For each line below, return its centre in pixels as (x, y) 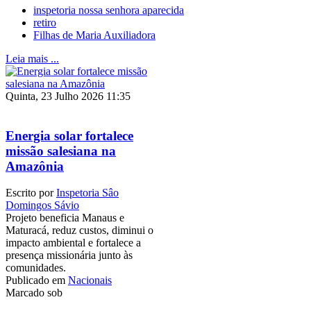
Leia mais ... (32, 58)
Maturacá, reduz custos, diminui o (79, 230)
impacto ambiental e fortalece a (73, 243)
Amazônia (35, 166)
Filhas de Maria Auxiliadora (94, 35)
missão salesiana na (61, 151)
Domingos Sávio (42, 205)
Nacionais (90, 280)
